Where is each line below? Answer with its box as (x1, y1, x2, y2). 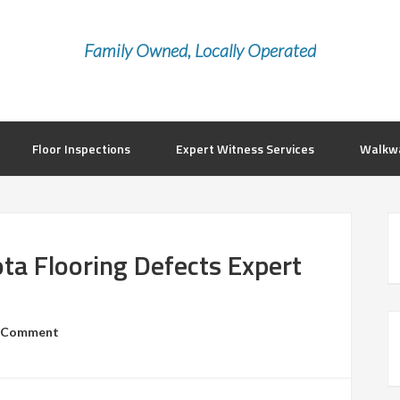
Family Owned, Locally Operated (84, 39, 316, 61)
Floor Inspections (32, 139, 130, 158)
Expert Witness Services (176, 139, 314, 158)
